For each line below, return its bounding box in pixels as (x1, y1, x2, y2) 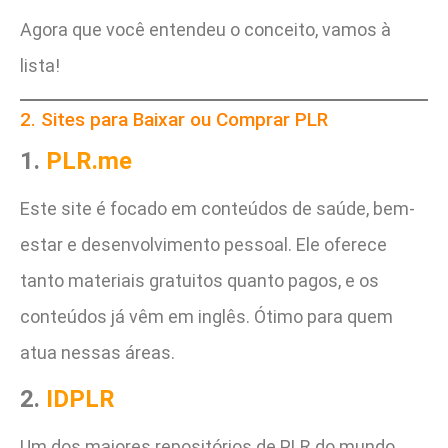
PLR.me (46, 146, 132, 175)
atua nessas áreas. (20, 341, 175, 363)
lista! (20, 55, 60, 77)
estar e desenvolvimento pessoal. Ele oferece (20, 233, 387, 255)
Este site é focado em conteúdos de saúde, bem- (20, 197, 415, 219)
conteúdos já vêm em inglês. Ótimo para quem (20, 305, 393, 327)
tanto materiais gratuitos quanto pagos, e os (20, 269, 379, 291)
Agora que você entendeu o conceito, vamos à (20, 19, 391, 41)
